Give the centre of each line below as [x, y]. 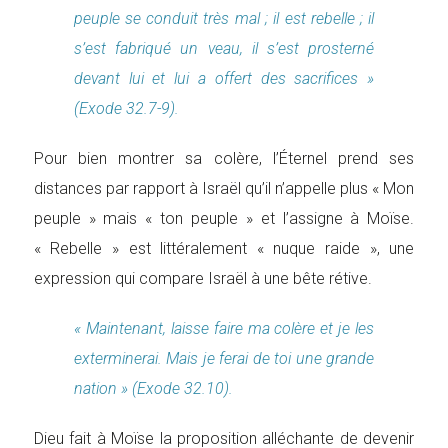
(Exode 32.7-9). [126, 108]
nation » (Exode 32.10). [153, 388]
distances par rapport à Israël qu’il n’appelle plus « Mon [224, 188]
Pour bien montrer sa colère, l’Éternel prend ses [224, 158]
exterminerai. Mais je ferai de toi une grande [224, 358]
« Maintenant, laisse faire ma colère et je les [224, 328]
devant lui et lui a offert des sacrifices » [224, 78]
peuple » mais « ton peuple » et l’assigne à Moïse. [224, 218]
